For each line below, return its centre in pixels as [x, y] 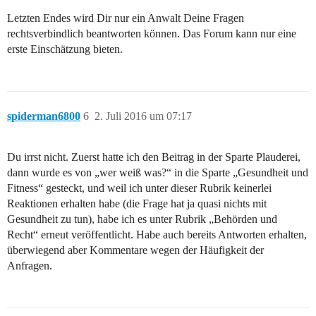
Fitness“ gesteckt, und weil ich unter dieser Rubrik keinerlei [139, 188]
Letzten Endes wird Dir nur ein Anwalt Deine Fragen [126, 18]
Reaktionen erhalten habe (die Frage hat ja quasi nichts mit [137, 203]
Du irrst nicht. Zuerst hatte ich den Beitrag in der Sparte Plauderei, [154, 157]
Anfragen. [30, 265]
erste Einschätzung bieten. [65, 49]
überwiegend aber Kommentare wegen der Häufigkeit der [135, 250]
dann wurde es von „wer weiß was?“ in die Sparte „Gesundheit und [158, 172]
